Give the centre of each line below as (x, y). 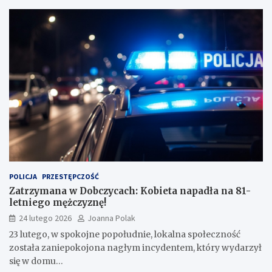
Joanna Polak (111, 218)
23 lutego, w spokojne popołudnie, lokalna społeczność (125, 234)
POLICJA (23, 176)
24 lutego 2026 (45, 218)
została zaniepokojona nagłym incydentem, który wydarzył (135, 247)
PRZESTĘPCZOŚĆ (70, 176)
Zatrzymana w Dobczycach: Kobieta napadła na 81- (130, 191)
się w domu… (36, 261)
